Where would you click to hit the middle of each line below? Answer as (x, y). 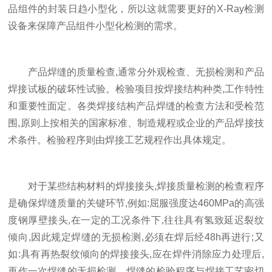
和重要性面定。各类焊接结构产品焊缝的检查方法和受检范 (136, 106)
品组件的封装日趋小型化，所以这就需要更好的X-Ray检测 (136, 9)
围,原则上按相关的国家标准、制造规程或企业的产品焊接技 (136, 123)
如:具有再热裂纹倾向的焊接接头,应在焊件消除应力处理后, (136, 254)
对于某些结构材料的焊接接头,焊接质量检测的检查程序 (136, 186)
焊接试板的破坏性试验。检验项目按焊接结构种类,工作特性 (136, 89)
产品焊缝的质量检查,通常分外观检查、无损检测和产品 (136, 72)
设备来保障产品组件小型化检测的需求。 (96, 26)
